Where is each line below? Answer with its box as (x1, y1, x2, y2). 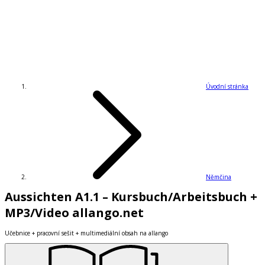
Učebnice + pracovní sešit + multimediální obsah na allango (5, 228, 168, 237)
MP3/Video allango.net (5, 205, 144, 221)
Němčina (206, 173, 231, 182)
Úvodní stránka (206, 82, 248, 91)
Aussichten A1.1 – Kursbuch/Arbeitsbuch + (5, 189, 257, 205)
